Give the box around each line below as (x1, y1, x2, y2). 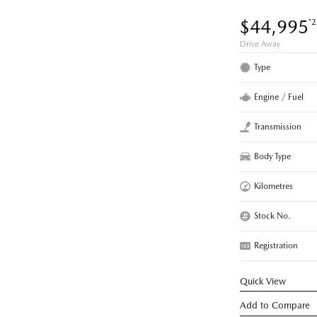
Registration (254, 240, 298, 250)
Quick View (240, 275, 287, 287)
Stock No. (254, 210, 291, 221)
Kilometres (254, 180, 293, 191)
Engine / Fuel (254, 91, 304, 102)
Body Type (254, 151, 291, 161)
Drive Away (240, 39, 280, 49)
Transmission (254, 121, 301, 132)
